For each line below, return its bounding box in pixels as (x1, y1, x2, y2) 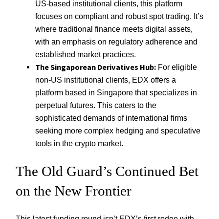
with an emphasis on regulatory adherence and (35, 37, 197, 46)
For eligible (156, 62, 197, 71)
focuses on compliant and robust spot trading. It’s (35, 11, 203, 21)
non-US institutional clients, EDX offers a (35, 75, 176, 84)
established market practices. (35, 49, 136, 59)
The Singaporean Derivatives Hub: (35, 62, 156, 72)
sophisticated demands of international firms (35, 113, 187, 122)
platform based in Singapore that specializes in (35, 88, 197, 97)
